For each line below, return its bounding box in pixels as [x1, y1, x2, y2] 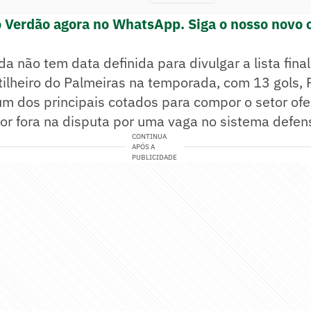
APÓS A [132, 142, 155, 152]
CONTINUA [132, 132, 167, 142]
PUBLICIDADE [132, 153, 178, 162]
